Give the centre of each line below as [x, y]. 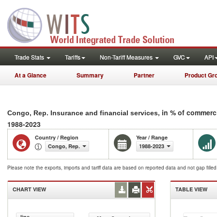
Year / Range [152, 137]
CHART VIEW [29, 189]
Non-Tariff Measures [127, 57]
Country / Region [57, 137]
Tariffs [73, 57]
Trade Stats [30, 57]
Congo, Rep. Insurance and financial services [83, 113]
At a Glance [31, 75]
